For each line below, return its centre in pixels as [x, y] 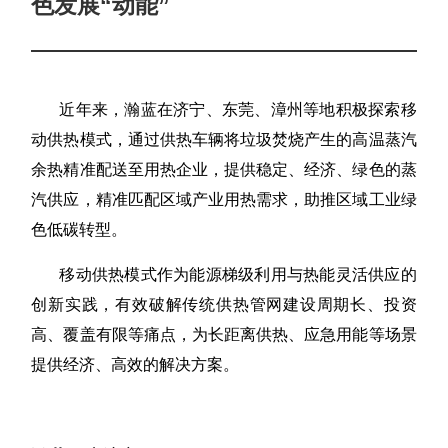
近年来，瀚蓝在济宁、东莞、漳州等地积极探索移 [238, 110]
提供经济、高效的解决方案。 [135, 365]
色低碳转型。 [79, 230]
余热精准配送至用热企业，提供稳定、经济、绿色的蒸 [224, 170]
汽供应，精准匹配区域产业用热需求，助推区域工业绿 [224, 200]
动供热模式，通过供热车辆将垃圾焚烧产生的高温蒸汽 [224, 140]
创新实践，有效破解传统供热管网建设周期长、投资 [224, 305]
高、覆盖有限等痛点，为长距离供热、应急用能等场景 [224, 335]
